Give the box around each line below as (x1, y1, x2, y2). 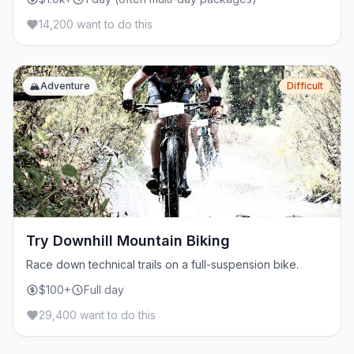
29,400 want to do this (39, 308, 156, 322)
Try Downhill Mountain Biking (26, 232, 230, 249)
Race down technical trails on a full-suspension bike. (26, 258, 299, 271)
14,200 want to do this (39, 17, 153, 31)
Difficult (287, 80, 323, 92)
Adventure (40, 80, 90, 92)
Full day (84, 283, 124, 296)
